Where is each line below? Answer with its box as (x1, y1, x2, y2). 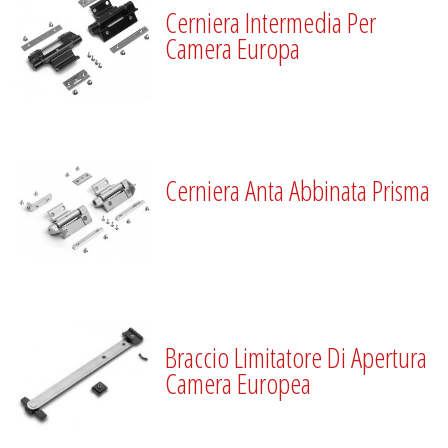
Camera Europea (165, 364, 312, 403)
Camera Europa (165, 28, 301, 67)
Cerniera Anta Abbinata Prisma (165, 170, 431, 209)
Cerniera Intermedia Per (165, 2, 377, 41)
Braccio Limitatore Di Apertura (165, 338, 428, 377)
